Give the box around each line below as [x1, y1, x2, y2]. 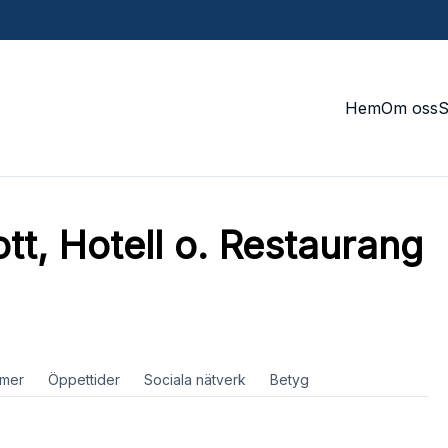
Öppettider [47, 371, 120, 388]
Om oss [381, 98, 439, 118]
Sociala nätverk [143, 371, 246, 388]
